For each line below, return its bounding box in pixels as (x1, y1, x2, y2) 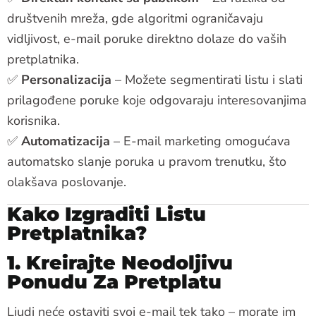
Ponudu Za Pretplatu (7, 269, 221, 293)
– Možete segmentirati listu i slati (111, 71, 303, 88)
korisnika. (7, 111, 60, 129)
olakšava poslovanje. (7, 173, 126, 190)
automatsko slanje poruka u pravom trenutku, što (7, 152, 286, 170)
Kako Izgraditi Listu (7, 202, 206, 226)
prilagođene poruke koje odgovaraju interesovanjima (7, 91, 307, 109)
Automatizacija (21, 132, 110, 150)
